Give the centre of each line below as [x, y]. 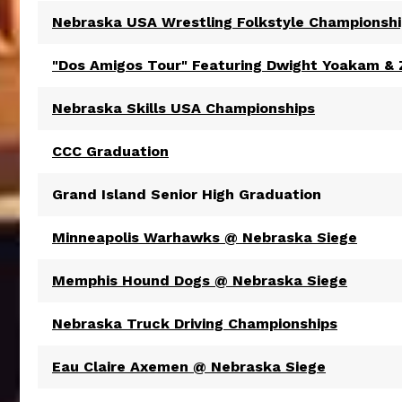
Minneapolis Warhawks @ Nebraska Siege [205, 237]
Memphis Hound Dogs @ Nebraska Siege [200, 280]
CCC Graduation [110, 151]
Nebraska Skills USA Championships [184, 108]
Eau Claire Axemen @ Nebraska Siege [189, 367]
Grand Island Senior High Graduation [187, 194]
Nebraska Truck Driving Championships [195, 323]
